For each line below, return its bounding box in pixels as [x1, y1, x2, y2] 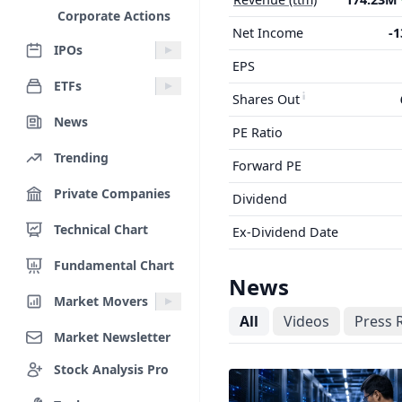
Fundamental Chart [54, 256, 174, 274]
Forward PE [232, 157, 301, 174]
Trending [54, 148, 109, 166]
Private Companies [54, 184, 170, 202]
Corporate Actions [57, 7, 170, 24]
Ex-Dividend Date [232, 223, 338, 240]
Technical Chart [54, 220, 148, 238]
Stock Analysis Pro [54, 360, 169, 378]
